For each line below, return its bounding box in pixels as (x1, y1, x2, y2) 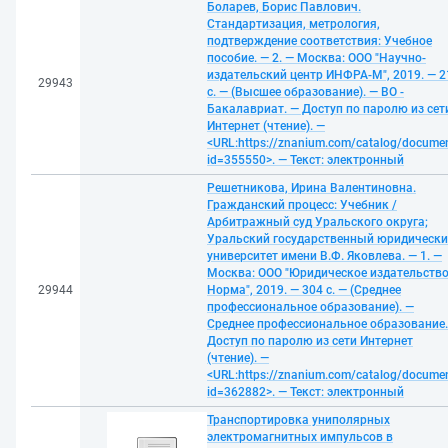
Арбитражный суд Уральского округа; (207, 215, 428, 229)
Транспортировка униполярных (207, 413, 390, 427)
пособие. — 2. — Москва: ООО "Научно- (207, 51, 426, 65)
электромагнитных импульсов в (207, 430, 393, 444)
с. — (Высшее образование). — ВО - (207, 85, 404, 99)
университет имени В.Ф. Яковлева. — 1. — (207, 249, 442, 263)
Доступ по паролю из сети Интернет (207, 334, 413, 348)
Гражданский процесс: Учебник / (207, 198, 397, 212)
